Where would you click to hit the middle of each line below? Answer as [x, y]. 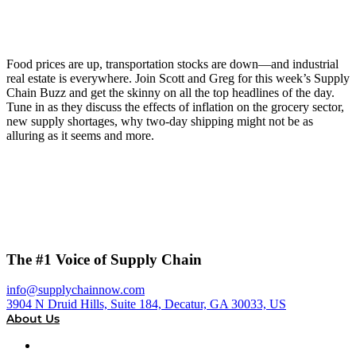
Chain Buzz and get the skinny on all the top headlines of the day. [170, 92]
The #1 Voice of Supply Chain [104, 259]
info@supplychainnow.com [75, 290]
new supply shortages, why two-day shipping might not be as [160, 121]
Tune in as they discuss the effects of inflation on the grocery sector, [175, 106]
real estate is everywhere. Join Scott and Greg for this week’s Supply [178, 78]
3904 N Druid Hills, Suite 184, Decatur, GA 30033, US [146, 304]
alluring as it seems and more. [80, 135]
